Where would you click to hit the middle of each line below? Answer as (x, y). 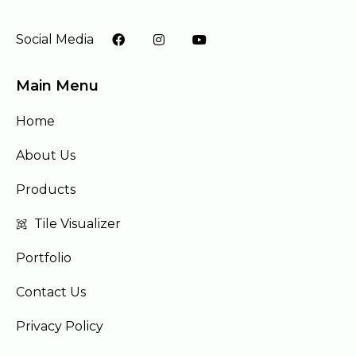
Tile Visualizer (77, 223)
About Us (46, 155)
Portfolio (44, 257)
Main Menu (57, 85)
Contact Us (51, 292)
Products (46, 189)
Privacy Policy (60, 326)
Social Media (55, 40)
